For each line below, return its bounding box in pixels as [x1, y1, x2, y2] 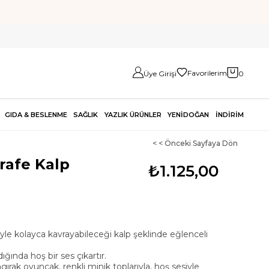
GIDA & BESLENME [4, 110, 67, 119]
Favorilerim [187, 68, 227, 78]
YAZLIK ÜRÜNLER [104, 110, 162, 119]
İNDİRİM [215, 110, 244, 119]
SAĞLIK [73, 110, 98, 119]
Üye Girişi [144, 68, 177, 78]
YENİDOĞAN [168, 110, 210, 119]
